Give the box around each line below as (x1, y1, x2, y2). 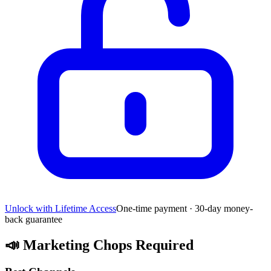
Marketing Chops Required (19, 237, 194, 253)
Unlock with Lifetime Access (5, 203, 116, 214)
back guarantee (5, 214, 62, 225)
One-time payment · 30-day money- (116, 203, 253, 214)
